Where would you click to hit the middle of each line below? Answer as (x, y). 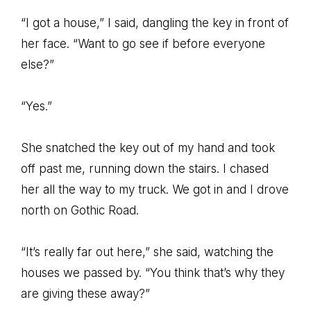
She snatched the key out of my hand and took (148, 148)
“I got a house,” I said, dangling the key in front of (155, 23)
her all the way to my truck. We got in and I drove (155, 190)
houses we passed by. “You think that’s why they (153, 273)
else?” (37, 65)
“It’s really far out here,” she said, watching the (147, 252)
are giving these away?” (85, 294)
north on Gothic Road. (80, 210)
